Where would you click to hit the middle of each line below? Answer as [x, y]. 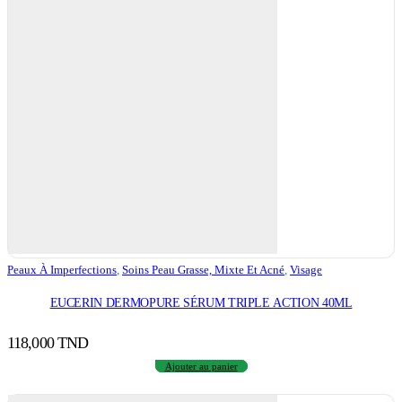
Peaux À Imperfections [62, 270]
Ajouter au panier [201, 366]
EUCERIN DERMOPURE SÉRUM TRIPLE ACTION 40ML [201, 302]
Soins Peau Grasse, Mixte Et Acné [203, 270]
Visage [306, 270]
